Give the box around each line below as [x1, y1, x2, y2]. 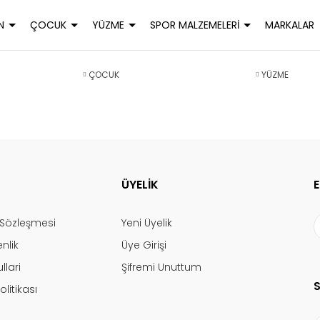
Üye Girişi [121, 238, 166, 252]
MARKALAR [264, 17, 314, 32]
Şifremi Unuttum [121, 260, 201, 274]
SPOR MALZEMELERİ [149, 17, 239, 32]
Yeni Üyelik [121, 216, 172, 230]
